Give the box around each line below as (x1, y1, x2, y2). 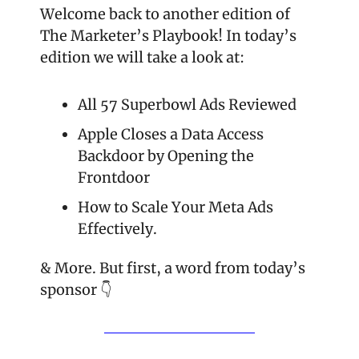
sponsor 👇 (40, 280, 111, 299)
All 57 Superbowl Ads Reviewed (78, 95, 296, 114)
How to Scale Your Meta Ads (78, 197, 273, 216)
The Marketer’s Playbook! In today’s (40, 26, 296, 45)
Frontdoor (78, 167, 150, 187)
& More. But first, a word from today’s (40, 258, 305, 277)
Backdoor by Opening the (78, 146, 254, 165)
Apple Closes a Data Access (78, 124, 264, 143)
